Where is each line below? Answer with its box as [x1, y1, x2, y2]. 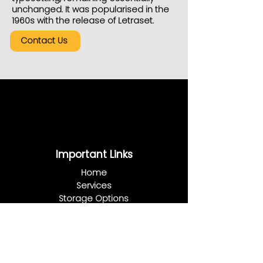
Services [76, 179, 112, 191]
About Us [75, 218, 113, 230]
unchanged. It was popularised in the [12, 3, 169, 15]
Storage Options [59, 192, 129, 204]
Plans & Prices [65, 231, 122, 243]
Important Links [55, 147, 133, 161]
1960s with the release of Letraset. [12, 14, 154, 26]
